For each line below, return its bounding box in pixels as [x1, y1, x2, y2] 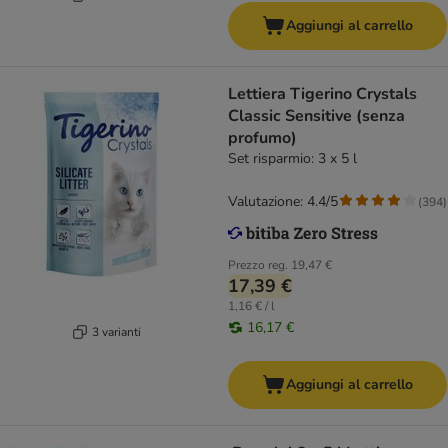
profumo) [228, 127, 297, 150]
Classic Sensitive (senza [228, 105, 405, 128]
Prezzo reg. [228, 257, 288, 274]
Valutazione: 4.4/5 [228, 192, 338, 212]
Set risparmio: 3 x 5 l [228, 149, 357, 169]
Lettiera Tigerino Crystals [228, 83, 417, 106]
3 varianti [92, 323, 141, 340]
